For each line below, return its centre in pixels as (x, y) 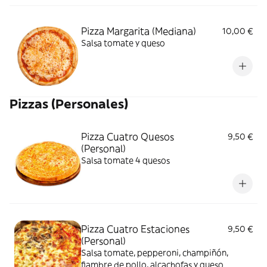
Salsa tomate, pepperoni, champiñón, (155, 252)
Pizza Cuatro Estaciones (135, 229)
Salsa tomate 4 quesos (125, 160)
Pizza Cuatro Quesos (128, 136)
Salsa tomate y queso (123, 43)
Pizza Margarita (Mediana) (139, 31)
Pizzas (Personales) (69, 104)
